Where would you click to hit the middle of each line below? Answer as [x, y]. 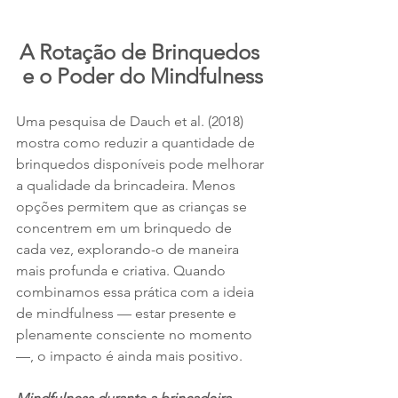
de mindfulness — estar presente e [128, 313]
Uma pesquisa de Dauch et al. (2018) [131, 121]
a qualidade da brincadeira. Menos [127, 185]
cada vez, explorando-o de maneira [129, 249]
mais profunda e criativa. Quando [123, 270]
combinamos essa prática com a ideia [137, 291]
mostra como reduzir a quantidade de [137, 142]
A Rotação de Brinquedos [142, 52]
